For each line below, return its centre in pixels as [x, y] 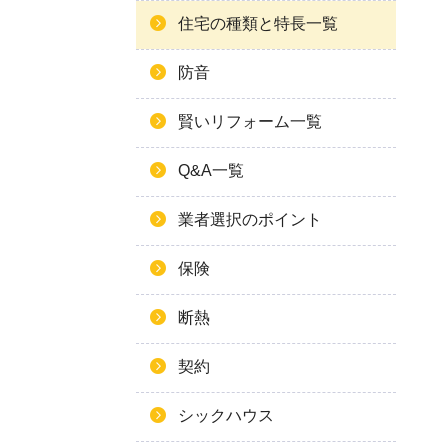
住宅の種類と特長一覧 [258, 23]
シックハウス [226, 415]
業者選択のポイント [250, 219]
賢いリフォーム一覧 [250, 121]
